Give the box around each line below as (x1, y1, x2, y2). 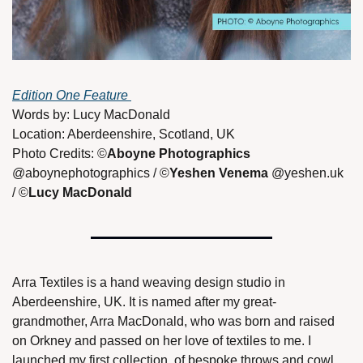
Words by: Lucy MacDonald (12, 108, 173, 122)
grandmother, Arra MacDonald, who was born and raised (12, 314, 335, 329)
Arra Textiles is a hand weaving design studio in (12, 275, 285, 290)
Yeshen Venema (169, 166, 268, 181)
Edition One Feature (12, 88, 131, 103)
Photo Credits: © (12, 147, 107, 161)
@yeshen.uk (268, 166, 344, 181)
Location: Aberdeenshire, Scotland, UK (12, 127, 235, 142)
